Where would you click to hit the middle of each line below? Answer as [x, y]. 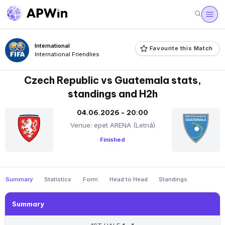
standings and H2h [113, 94]
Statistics [58, 180]
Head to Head [128, 180]
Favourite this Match [181, 48]
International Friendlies [67, 54]
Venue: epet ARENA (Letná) [113, 125]
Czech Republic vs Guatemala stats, [113, 80]
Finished [113, 140]
